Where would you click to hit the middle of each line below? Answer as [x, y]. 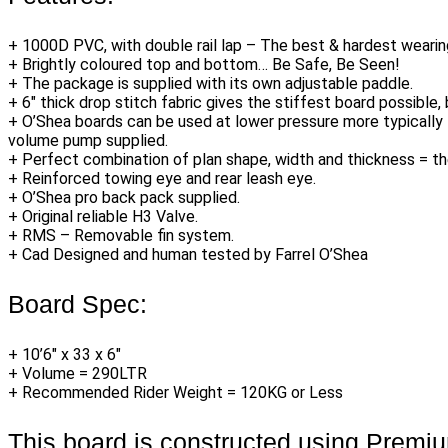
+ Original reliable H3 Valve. [103, 217]
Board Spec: [77, 304]
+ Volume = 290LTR [77, 374]
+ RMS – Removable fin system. [121, 236]
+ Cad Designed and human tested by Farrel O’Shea [188, 255]
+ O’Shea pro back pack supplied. [124, 198]
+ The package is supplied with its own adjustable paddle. [210, 84]
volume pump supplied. [88, 141]
